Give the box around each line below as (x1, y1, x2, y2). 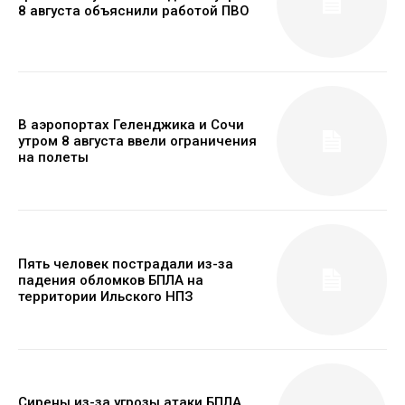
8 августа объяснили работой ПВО (18, 2, 250, 19)
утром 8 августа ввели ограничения (18, 133, 257, 150)
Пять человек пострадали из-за (18, 255, 233, 272)
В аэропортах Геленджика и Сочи (18, 117, 244, 134)
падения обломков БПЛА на (18, 271, 203, 288)
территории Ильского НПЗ (18, 287, 193, 305)
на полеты (18, 149, 89, 166)
